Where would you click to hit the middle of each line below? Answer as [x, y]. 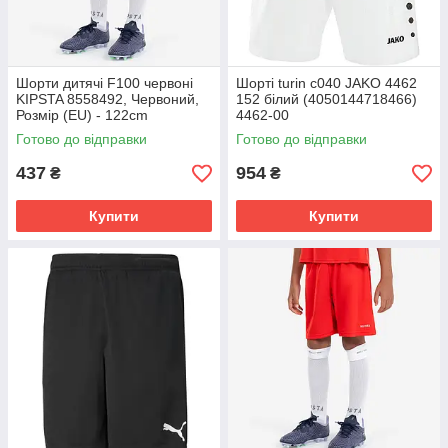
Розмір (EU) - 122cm [82, 115]
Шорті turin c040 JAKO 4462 [326, 83]
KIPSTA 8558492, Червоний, [107, 99]
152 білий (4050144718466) [326, 99]
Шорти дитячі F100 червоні [104, 83]
